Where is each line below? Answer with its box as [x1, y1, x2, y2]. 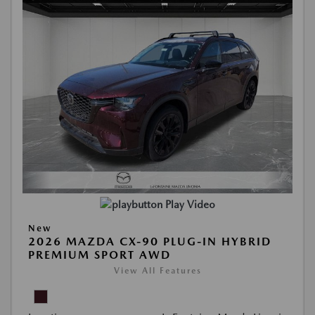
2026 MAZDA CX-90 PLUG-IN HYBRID [28, 235, 271, 248]
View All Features [113, 266, 202, 276]
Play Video [165, 198, 215, 211]
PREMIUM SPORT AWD [28, 248, 171, 262]
